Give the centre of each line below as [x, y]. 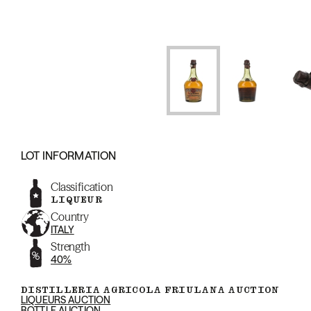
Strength [70, 246]
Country [70, 217]
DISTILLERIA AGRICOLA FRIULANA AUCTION [150, 290]
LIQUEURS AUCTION [66, 300]
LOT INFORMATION [69, 155]
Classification [82, 187]
